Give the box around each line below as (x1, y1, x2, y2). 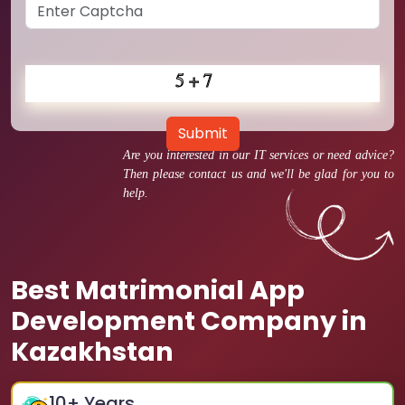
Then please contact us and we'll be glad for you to (123, 167, 394, 181)
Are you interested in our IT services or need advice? (123, 148, 394, 162)
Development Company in (11, 303, 367, 339)
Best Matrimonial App (11, 272, 305, 308)
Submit (177, 123, 228, 144)
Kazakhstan (11, 334, 174, 370)
